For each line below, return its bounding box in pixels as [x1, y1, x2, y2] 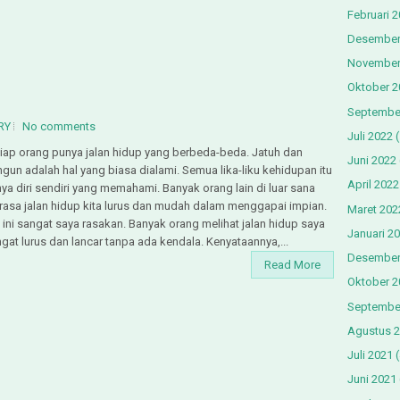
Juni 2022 [347, 154, 396, 168]
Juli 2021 [347, 348, 393, 362]
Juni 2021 [347, 372, 396, 387]
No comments [22, 119, 96, 133]
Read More [264, 257, 321, 271]
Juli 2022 [347, 129, 393, 143]
